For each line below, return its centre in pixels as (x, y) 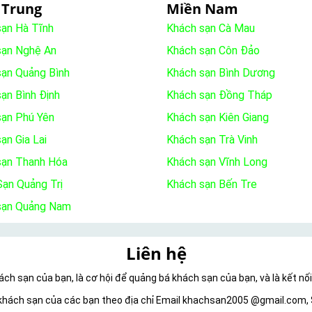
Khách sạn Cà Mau (211, 29)
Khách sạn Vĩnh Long (217, 162)
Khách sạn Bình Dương (221, 73)
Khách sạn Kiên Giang (218, 118)
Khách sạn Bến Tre (212, 185)
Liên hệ (156, 253)
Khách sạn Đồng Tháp (219, 95)
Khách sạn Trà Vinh (212, 140)
